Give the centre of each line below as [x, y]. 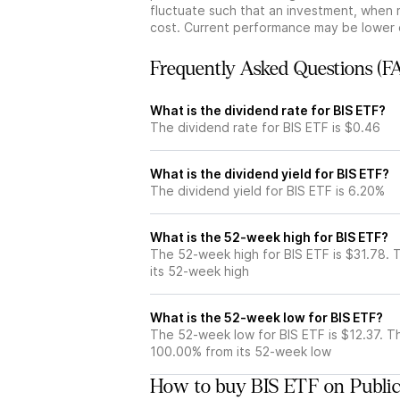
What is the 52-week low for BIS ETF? [267, 317]
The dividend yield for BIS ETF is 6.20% [267, 191]
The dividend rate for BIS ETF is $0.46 [265, 127]
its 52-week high [200, 271]
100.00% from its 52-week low [241, 351]
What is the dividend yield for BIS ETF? [270, 174]
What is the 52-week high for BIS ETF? [269, 237]
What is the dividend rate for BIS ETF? [268, 110]
